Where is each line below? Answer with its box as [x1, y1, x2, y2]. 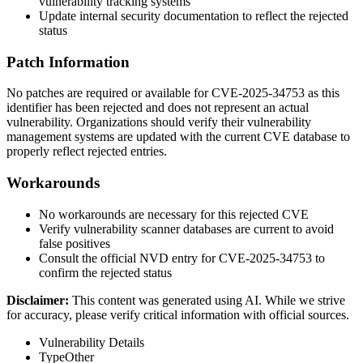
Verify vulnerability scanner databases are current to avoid [39, 221, 334, 236]
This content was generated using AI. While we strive [72, 293, 345, 307]
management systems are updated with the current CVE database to [6, 130, 350, 144]
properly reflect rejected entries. [6, 144, 167, 159]
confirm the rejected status [39, 265, 172, 280]
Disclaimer [6, 293, 65, 307]
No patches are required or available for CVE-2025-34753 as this [6, 86, 340, 100]
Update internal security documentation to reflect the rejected [39, 8, 348, 23]
